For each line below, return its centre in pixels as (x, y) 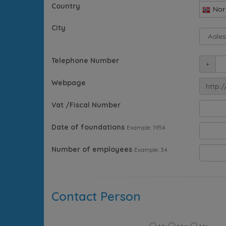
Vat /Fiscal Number (86, 105)
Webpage (69, 83)
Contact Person (96, 196)
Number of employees (92, 150)
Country (66, 6)
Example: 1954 (146, 128)
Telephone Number (85, 61)
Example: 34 (151, 150)
